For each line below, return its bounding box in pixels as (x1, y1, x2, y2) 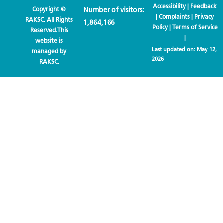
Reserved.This (30, 26, 68, 34)
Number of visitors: (83, 6, 145, 15)
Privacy (194, 13, 214, 21)
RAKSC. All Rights (25, 16, 73, 24)
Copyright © (32, 5, 66, 13)
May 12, (196, 46, 217, 53)
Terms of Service (172, 23, 218, 31)
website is (35, 37, 63, 45)
